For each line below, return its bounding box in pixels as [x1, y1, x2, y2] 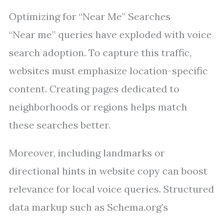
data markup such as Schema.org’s [9, 201, 168, 213]
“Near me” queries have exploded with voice [9, 28, 212, 41]
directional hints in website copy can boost [9, 165, 207, 177]
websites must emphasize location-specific [9, 65, 208, 77]
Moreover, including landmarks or [9, 147, 165, 159]
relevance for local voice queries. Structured [9, 183, 214, 195]
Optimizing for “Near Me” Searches [9, 10, 171, 22]
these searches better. [9, 119, 110, 131]
